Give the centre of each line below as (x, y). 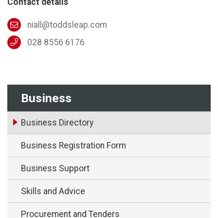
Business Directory (57, 122)
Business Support (55, 168)
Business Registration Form (73, 145)
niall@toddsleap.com (67, 25)
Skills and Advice (53, 191)
